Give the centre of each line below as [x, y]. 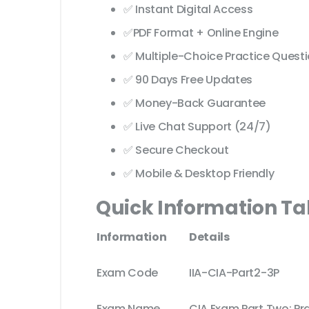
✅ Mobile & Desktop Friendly [199, 174]
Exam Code [128, 273]
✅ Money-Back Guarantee [195, 103]
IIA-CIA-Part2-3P [234, 273]
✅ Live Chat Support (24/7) [197, 127]
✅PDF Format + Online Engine [201, 33]
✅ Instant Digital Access [188, 10]
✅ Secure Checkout [176, 150]
